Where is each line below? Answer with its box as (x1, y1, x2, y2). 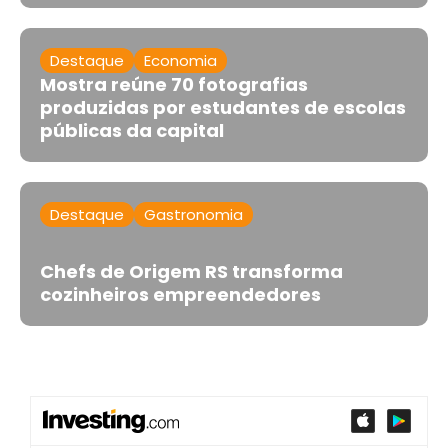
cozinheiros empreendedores (40, 281, 321, 307)
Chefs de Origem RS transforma (40, 258, 343, 284)
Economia (144, 49, 217, 71)
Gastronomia (144, 203, 243, 225)
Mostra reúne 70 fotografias (40, 71, 308, 97)
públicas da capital (40, 117, 224, 143)
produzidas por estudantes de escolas (40, 94, 406, 120)
